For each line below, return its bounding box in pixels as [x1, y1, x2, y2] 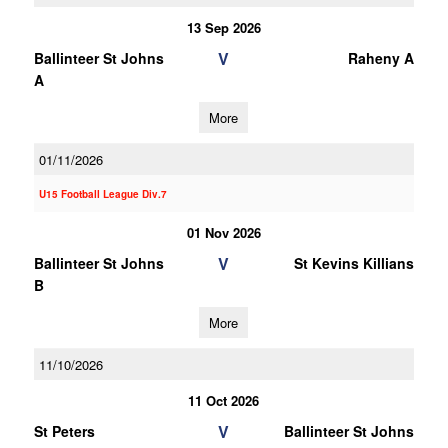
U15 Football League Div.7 [38, 187, 167, 201]
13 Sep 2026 [186, 18, 261, 37]
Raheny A [347, 48, 414, 68]
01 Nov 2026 [186, 223, 261, 242]
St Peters [33, 421, 95, 441]
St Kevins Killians [293, 253, 414, 273]
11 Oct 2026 [188, 391, 260, 410]
